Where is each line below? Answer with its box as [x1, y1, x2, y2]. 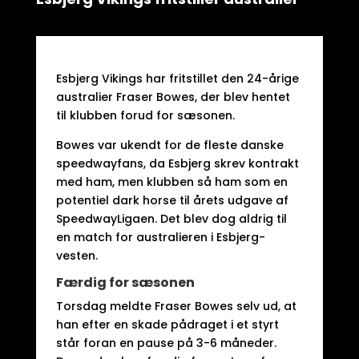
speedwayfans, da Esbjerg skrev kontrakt [55, 155, 299, 171]
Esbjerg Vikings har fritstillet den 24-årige [55, 71, 299, 87]
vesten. [55, 248, 98, 264]
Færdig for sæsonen [55, 273, 195, 292]
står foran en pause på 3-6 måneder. [55, 335, 276, 351]
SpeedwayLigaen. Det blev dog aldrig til [55, 211, 287, 227]
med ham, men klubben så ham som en [55, 174, 288, 190]
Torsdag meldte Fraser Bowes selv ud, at [55, 298, 296, 314]
